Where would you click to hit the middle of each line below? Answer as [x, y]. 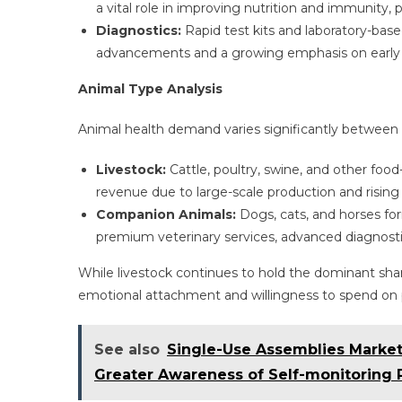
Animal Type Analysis [150, 89]
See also [127, 350]
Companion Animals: [166, 214]
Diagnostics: [139, 31]
